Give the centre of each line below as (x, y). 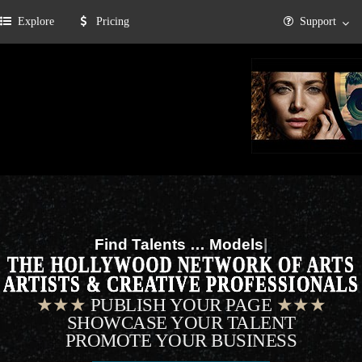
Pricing (111, 22)
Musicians (236, 244)
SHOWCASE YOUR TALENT (181, 323)
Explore (36, 22)
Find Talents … (141, 244)
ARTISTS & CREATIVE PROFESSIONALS (181, 284)
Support (318, 22)
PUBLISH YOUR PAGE (181, 305)
